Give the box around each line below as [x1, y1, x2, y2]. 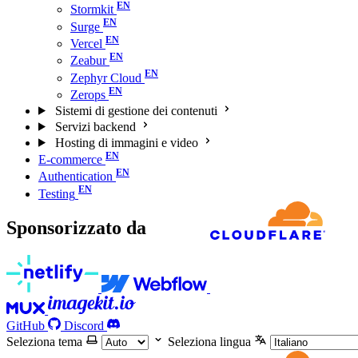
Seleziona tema [6, 335, 82, 349]
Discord [64, 319, 104, 333]
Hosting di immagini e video [54, 135, 198, 149]
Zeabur [70, 54, 106, 68]
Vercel [70, 36, 102, 50]
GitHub [6, 319, 45, 333]
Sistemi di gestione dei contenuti [54, 103, 217, 117]
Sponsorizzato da [6, 217, 146, 238]
